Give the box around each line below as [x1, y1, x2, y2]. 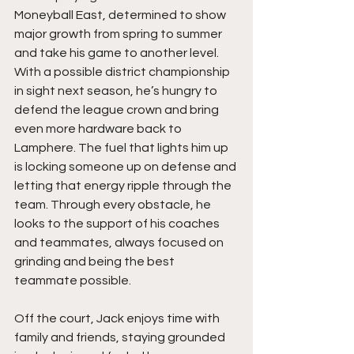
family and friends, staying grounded [14, 330, 228, 344]
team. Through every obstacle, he [14, 198, 213, 211]
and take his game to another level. [14, 46, 221, 59]
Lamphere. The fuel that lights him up [14, 141, 231, 154]
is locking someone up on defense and [14, 160, 239, 173]
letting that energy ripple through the [14, 179, 234, 192]
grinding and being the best [14, 254, 177, 268]
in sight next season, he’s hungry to [14, 84, 220, 97]
